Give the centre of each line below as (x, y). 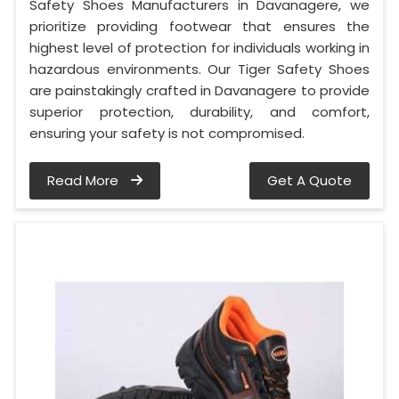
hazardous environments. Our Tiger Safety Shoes (199, 69)
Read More (85, 180)
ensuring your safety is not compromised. (167, 133)
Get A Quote (309, 180)
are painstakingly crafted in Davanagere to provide (199, 90)
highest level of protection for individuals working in (199, 47)
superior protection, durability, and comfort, (199, 111)
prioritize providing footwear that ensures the (199, 26)
